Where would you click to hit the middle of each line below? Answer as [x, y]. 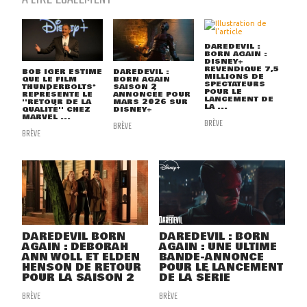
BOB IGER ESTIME [62, 71]
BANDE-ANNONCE [211, 257]
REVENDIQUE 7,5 [241, 69]
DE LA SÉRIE [195, 278]
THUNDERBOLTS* [59, 86]
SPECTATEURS [234, 84]
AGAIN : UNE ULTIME [218, 247]
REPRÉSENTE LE [57, 94]
